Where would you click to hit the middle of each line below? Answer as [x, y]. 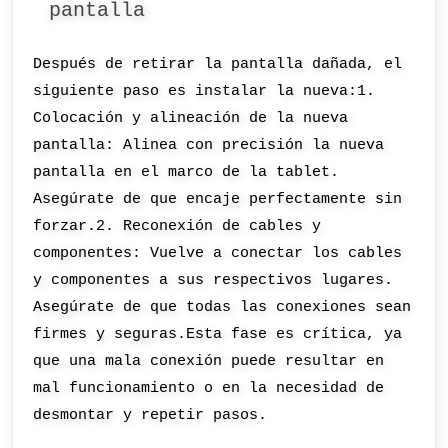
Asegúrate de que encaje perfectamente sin [218, 199]
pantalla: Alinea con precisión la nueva [209, 145]
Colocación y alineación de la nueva [191, 118]
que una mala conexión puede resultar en [209, 361]
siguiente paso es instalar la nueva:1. [204, 91]
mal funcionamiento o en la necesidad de [209, 388]
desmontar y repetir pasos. [150, 415]
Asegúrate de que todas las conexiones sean [222, 307]
